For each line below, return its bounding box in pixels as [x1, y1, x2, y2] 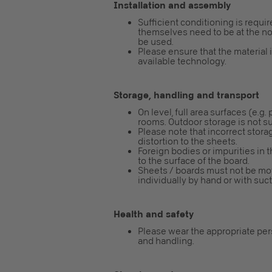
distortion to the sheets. [138, 136, 237, 147]
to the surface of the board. [138, 155, 250, 166]
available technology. [138, 56, 226, 67]
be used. [138, 36, 174, 47]
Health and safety [114, 209, 194, 219]
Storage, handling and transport [114, 90, 259, 100]
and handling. [138, 236, 194, 246]
